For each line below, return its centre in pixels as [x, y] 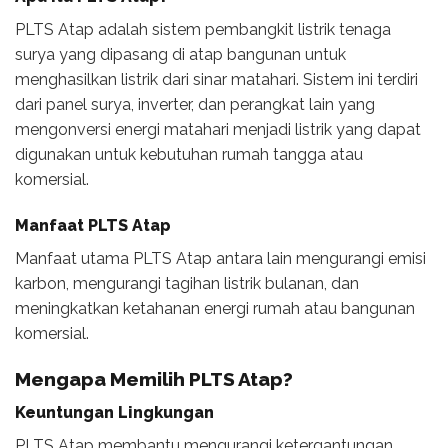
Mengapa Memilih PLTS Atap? [154, 378]
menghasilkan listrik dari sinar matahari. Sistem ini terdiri [216, 79]
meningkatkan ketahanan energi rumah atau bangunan [215, 308]
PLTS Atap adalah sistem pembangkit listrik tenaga [203, 29]
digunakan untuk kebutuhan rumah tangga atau [189, 154]
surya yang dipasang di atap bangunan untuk [180, 54]
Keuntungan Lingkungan [114, 413]
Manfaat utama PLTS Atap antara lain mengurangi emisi [220, 258]
